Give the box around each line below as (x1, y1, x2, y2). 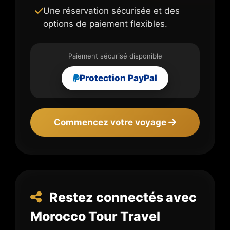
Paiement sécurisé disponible (68, 51, 162, 60)
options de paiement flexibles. (43, 18, 167, 29)
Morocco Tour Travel (30, 208, 161, 224)
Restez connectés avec (47, 189, 197, 205)
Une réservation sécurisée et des (43, 5, 180, 16)
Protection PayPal (80, 72, 157, 83)
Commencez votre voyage (54, 117, 168, 127)
